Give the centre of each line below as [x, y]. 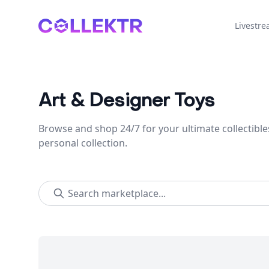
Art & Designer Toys [127, 101]
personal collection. [83, 143]
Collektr [56, 25]
